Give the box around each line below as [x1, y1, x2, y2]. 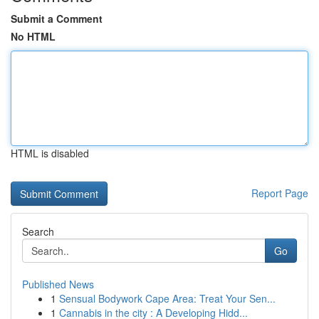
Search [22, 224, 54, 239]
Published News [22, 277, 94, 291]
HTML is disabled [11, 146, 89, 160]
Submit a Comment [11, 11, 103, 26]
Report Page [251, 186, 308, 200]
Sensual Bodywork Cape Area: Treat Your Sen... [59, 291, 276, 305]
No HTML [11, 29, 56, 43]
